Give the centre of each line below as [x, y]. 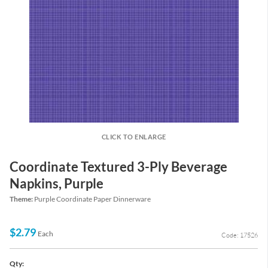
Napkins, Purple [57, 183]
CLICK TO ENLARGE [134, 137]
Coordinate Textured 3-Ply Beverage [118, 167]
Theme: [22, 199]
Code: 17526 [240, 235]
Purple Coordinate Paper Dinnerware [92, 199]
